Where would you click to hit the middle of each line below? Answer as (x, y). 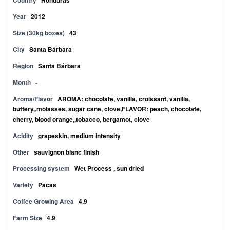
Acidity (23, 136)
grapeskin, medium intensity (79, 136)
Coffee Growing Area (43, 201)
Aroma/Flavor (33, 99)
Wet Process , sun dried (109, 168)
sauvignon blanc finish (66, 152)
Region (23, 66)
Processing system (41, 168)
